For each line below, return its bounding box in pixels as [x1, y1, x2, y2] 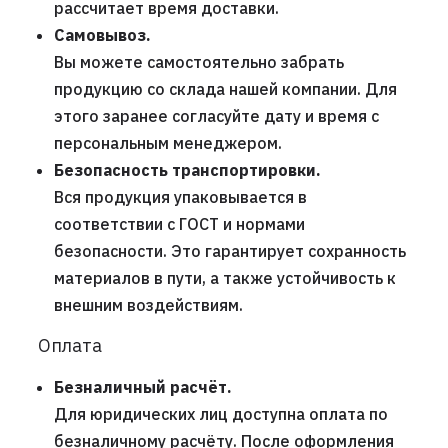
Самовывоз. [53, 25, 151, 46]
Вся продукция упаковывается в [53, 187, 307, 208]
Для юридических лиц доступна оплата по [53, 404, 388, 425]
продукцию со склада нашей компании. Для [53, 79, 397, 100]
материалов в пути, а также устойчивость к [53, 268, 396, 289]
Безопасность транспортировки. [53, 160, 321, 181]
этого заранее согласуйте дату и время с [53, 106, 379, 127]
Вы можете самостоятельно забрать [53, 52, 344, 73]
